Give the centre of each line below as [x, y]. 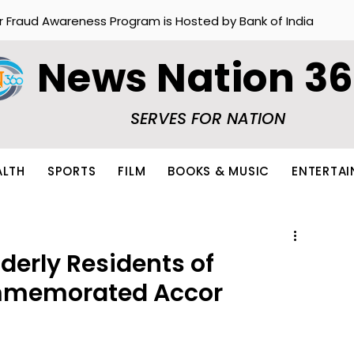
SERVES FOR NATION [208, 119]
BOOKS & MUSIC [218, 171]
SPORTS [72, 171]
